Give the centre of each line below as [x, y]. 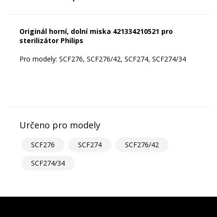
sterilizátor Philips [51, 41]
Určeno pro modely [60, 125]
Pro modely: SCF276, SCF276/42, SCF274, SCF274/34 [103, 59]
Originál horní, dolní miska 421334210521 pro [96, 31]
